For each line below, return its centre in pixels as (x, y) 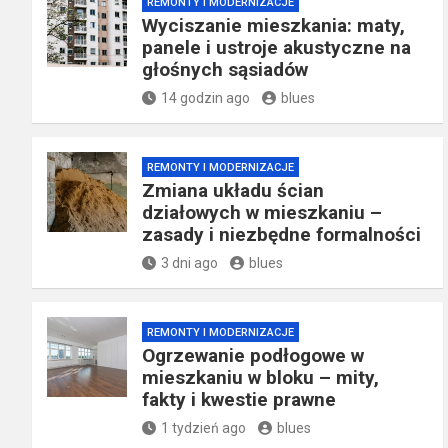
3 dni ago (189, 263)
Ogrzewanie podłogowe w (253, 356)
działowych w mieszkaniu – (262, 213)
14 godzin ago (205, 98)
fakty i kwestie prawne (239, 400)
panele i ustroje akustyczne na (276, 48)
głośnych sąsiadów (225, 70)
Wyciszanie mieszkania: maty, (273, 26)
